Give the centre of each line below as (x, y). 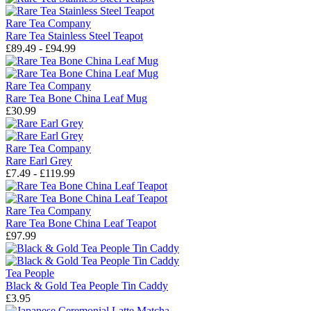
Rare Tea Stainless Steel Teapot (74, 36)
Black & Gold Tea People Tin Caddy (87, 286)
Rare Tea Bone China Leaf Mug (76, 99)
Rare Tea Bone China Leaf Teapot (81, 224)
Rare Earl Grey (39, 161)
